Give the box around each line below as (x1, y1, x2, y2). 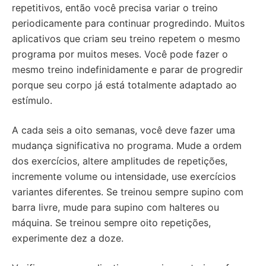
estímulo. (12, 94, 52, 106)
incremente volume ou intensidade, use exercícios (12, 170, 236, 182)
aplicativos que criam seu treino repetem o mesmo (12, 33, 240, 45)
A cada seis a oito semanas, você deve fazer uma (12, 124, 235, 136)
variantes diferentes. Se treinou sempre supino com (12, 186, 243, 198)
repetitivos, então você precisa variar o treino (12, 2, 218, 14)
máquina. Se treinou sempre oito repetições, (12, 217, 211, 229)
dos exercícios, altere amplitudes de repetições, (12, 155, 227, 167)
